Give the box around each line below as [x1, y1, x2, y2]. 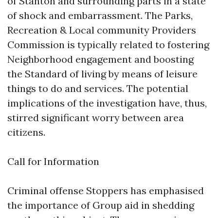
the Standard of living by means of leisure [7, 68, 198, 80]
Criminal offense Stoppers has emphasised [7, 184, 204, 197]
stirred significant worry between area [7, 111, 184, 124]
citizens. [7, 126, 45, 138]
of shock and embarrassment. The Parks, [7, 9, 193, 21]
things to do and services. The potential [7, 82, 188, 94]
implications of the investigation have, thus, [7, 97, 207, 109]
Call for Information [7, 155, 99, 167]
